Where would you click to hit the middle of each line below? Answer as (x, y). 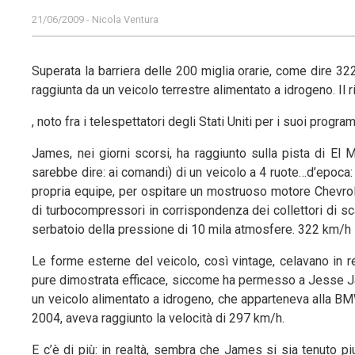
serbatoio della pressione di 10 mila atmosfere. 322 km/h (192, 229)
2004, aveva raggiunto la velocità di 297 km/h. (158, 318)
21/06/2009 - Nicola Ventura (95, 19)
